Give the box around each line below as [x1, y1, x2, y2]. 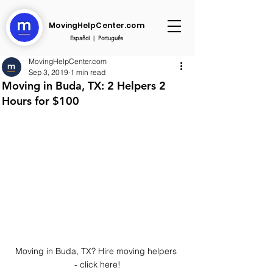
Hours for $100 [2, 94, 79, 108]
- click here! [74, 258, 121, 270]
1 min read [70, 68, 105, 77]
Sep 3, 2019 [29, 68, 68, 77]
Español [69, 34, 90, 41]
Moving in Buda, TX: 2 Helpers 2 [2, 79, 166, 93]
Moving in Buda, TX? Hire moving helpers [15, 245, 179, 257]
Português [97, 34, 123, 41]
